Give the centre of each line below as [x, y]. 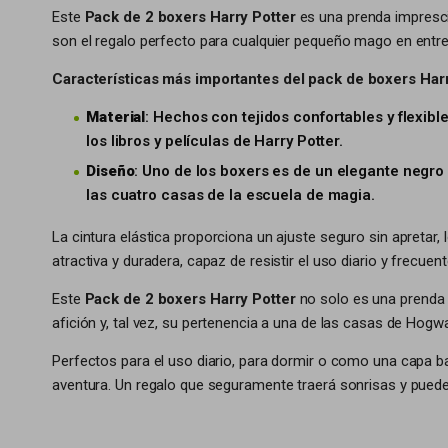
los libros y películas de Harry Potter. [215, 141]
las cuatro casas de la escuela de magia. [230, 195]
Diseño [110, 171]
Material [116, 117]
